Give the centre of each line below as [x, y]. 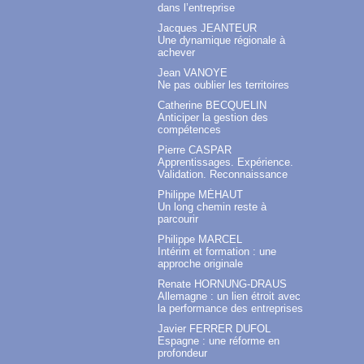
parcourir [178, 219]
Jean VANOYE [193, 73]
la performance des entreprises [230, 309]
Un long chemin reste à [212, 207]
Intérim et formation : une [217, 252]
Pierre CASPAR [195, 150]
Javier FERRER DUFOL [214, 329]
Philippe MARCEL [200, 240]
